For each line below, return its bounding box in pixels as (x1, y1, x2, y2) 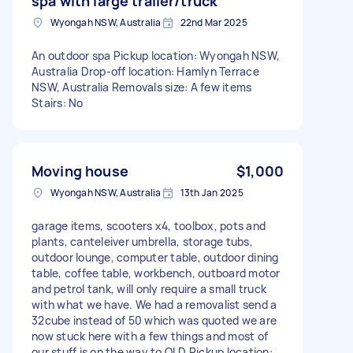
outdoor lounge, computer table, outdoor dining (32, 249, 279, 265)
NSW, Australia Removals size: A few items (32, 79, 252, 95)
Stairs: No (32, 95, 84, 110)
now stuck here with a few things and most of (32, 328, 268, 344)
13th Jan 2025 (180, 185, 243, 199)
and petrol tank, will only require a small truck (32, 281, 266, 296)
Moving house (32, 161, 128, 180)
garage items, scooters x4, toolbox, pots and (32, 217, 266, 233)
